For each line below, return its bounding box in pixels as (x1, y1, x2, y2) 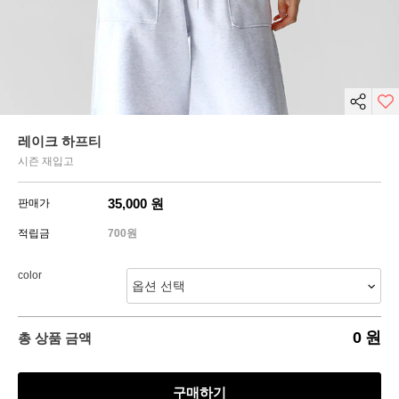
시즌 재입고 (18, 155, 74, 168)
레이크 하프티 (18, 134, 102, 150)
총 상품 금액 (18, 330, 92, 346)
